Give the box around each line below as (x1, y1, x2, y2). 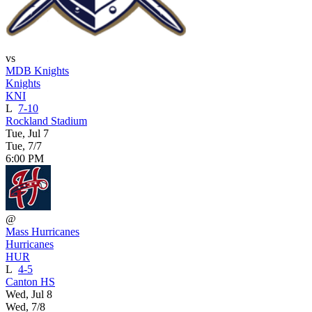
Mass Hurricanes (6, 225, 79, 237)
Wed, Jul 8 (6, 288, 52, 300)
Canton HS (6, 275, 55, 288)
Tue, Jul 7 (6, 127, 49, 139)
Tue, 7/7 (6, 139, 42, 152)
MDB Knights (6, 64, 69, 77)
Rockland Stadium (6, 114, 87, 127)
